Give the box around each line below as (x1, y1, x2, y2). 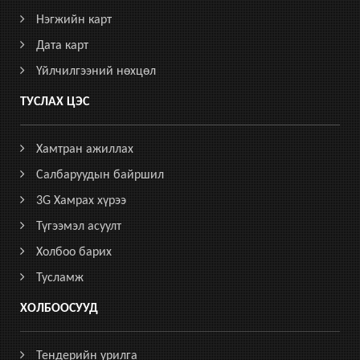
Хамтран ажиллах (36, 143, 133, 156)
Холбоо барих (36, 246, 112, 259)
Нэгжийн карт (36, 14, 112, 27)
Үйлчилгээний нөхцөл (36, 65, 156, 78)
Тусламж (36, 272, 84, 284)
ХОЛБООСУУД (20, 302, 98, 315)
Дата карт (36, 39, 88, 52)
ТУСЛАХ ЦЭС (20, 96, 89, 108)
